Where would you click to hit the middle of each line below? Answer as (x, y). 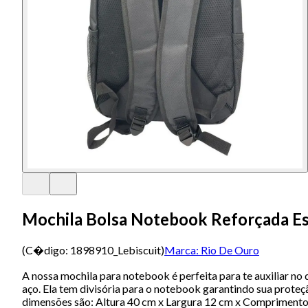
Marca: (181, 250)
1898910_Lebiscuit (115, 250)
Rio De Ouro (230, 250)
